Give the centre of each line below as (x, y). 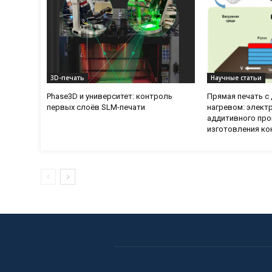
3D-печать (68, 77)
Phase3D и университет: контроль (110, 96)
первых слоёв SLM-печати (96, 107)
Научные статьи (236, 77)
